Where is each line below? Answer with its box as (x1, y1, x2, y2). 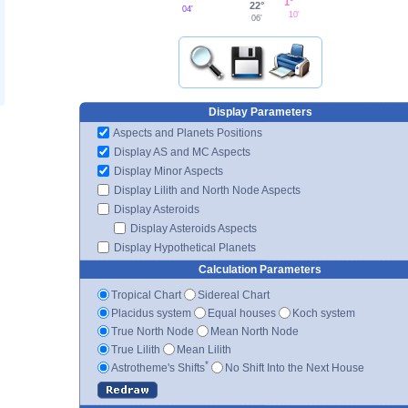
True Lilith (111, 342, 160, 356)
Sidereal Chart (198, 288, 270, 301)
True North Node (111, 324, 194, 338)
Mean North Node (210, 324, 299, 338)
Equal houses (208, 306, 276, 320)
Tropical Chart (111, 288, 181, 301)
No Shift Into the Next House (225, 361, 364, 374)
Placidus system (111, 306, 191, 320)
